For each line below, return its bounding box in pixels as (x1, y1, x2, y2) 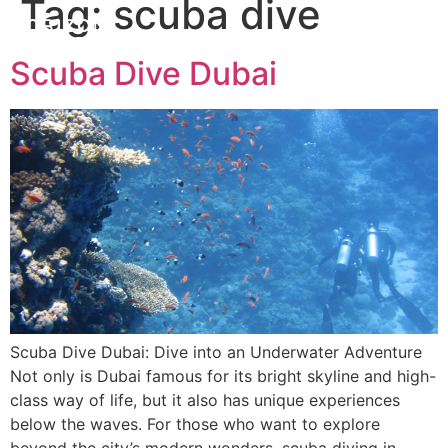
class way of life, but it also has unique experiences (10, 390, 400, 410)
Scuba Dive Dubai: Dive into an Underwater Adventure (10, 342, 422, 362)
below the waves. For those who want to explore (10, 414, 380, 434)
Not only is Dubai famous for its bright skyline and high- (10, 366, 436, 386)
